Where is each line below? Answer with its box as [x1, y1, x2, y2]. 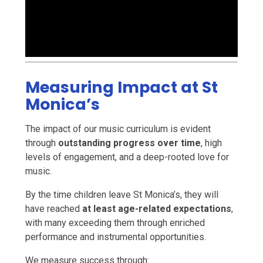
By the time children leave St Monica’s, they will [25, 188, 218, 200]
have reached [25, 203, 82, 214]
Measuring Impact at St [25, 76, 218, 98]
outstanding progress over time [58, 137, 201, 149]
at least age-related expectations [82, 203, 231, 214]
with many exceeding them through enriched [25, 217, 205, 228]
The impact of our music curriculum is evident [25, 123, 211, 134]
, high [200, 137, 222, 149]
